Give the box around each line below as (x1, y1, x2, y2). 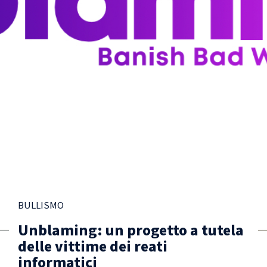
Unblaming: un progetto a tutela (18, 220, 244, 239)
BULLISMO (18, 198, 64, 211)
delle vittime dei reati (18, 236, 167, 255)
